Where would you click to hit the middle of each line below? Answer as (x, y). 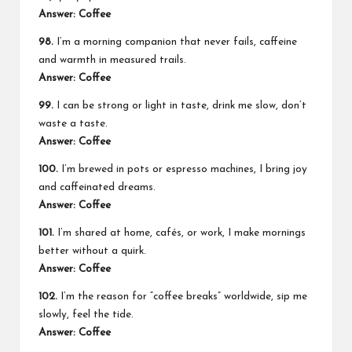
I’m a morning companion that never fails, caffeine (175, 42)
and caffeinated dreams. (97, 187)
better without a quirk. (92, 251)
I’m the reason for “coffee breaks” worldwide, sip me (182, 296)
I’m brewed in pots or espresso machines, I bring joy (183, 169)
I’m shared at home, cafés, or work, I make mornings (180, 233)
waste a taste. (73, 123)
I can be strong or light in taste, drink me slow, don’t (180, 105)
